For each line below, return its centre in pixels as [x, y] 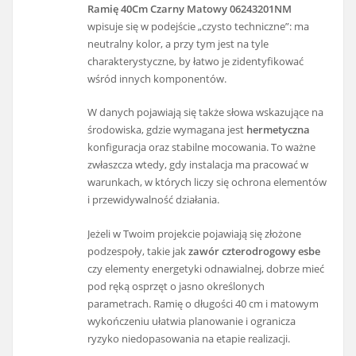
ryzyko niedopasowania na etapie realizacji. [189, 338]
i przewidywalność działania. [154, 200]
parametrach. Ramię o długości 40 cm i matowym [203, 303]
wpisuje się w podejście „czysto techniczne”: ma [199, 26]
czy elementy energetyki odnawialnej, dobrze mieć [206, 268]
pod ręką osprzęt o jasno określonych [176, 286]
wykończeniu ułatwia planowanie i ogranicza [192, 321]
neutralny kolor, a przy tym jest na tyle [178, 43]
